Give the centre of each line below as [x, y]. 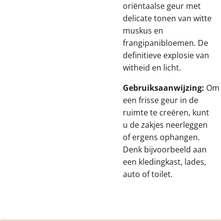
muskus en [143, 31]
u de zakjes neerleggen [165, 125]
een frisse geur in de [161, 100]
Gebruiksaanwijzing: [164, 88]
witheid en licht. [152, 68]
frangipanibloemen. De [166, 43]
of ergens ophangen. [161, 137]
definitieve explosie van [166, 55]
